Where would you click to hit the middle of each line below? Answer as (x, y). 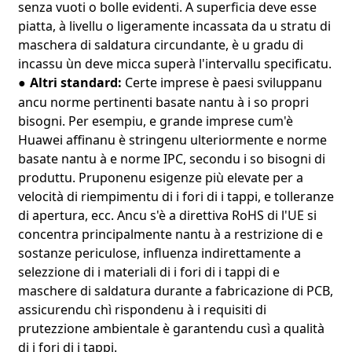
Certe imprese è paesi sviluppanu (223, 82)
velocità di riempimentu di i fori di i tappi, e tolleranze (176, 196)
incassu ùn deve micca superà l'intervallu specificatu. (174, 63)
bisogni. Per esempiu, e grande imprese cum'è (155, 121)
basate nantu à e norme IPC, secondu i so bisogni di (171, 158)
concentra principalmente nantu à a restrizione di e (170, 234)
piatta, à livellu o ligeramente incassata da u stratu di (174, 26)
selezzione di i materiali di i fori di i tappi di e (148, 271)
